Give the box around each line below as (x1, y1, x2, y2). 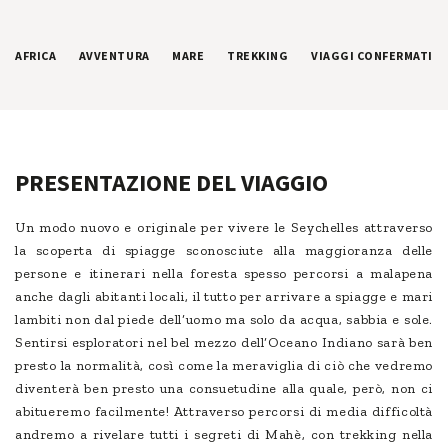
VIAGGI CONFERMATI (310, 48, 433, 64)
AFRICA (15, 48, 57, 64)
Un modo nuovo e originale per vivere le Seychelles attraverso (15, 219, 433, 237)
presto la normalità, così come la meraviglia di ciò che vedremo (15, 357, 433, 375)
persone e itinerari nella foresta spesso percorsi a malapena (15, 265, 433, 283)
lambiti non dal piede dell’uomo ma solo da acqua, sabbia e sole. (15, 311, 433, 329)
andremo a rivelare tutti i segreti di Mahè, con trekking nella (15, 426, 433, 444)
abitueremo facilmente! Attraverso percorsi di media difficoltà (15, 403, 433, 421)
